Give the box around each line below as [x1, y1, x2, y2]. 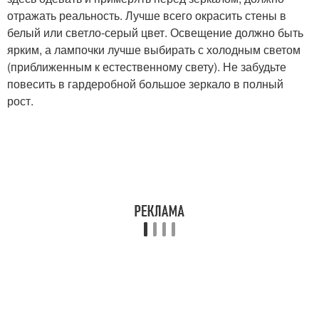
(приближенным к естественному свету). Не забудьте [7, 58, 286, 75]
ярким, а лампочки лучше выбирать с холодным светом [7, 41, 300, 58]
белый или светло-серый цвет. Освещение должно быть [7, 23, 303, 41]
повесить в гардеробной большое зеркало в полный [7, 75, 283, 92]
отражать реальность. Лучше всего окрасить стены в [7, 6, 286, 23]
